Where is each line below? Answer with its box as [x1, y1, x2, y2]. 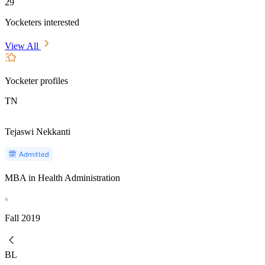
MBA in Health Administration [5, 172, 120, 183]
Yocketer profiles [5, 75, 68, 86]
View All [5, 40, 41, 51]
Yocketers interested [5, 17, 79, 27]
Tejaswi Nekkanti [5, 126, 70, 137]
